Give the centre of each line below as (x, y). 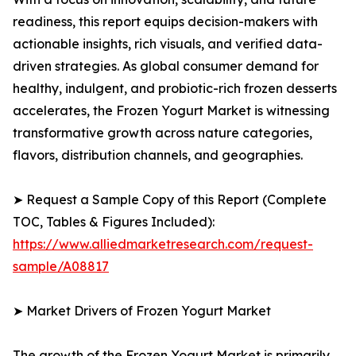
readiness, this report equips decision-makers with (165, 22)
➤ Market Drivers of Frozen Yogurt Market (142, 311)
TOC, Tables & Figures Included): (114, 222)
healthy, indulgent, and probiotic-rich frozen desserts (175, 89)
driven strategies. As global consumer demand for (166, 66)
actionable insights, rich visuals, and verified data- (168, 44)
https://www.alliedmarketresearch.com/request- (163, 244)
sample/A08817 (61, 267)
